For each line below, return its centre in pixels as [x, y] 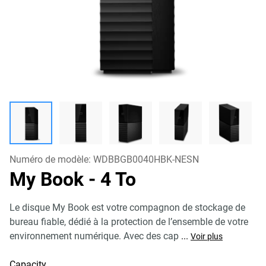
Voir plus [207, 236]
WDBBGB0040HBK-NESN [146, 159]
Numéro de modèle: [51, 159]
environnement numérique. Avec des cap [94, 236]
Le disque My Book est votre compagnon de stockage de [127, 208]
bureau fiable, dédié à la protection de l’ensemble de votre [129, 222]
